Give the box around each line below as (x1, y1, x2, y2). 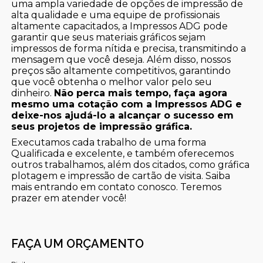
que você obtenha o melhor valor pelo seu (11, 76, 213, 88)
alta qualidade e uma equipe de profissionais (11, 9, 220, 21)
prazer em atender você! (11, 193, 127, 204)
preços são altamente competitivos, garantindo (11, 65, 231, 77)
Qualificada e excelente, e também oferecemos (11, 148, 234, 160)
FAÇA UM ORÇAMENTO (11, 237, 144, 251)
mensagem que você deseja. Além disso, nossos (11, 54, 231, 66)
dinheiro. (11, 87, 55, 99)
